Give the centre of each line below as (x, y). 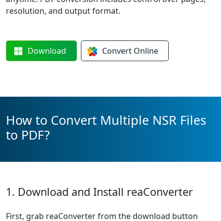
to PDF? (28, 135)
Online (146, 51)
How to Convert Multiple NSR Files (106, 120)
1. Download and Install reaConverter (99, 192)
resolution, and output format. (63, 11)
